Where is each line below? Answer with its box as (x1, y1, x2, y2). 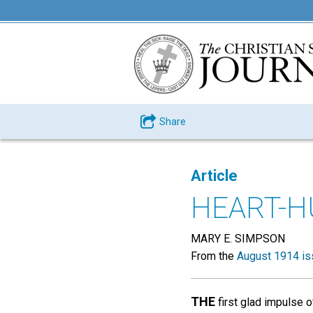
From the (191, 249, 237, 263)
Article (191, 167, 238, 184)
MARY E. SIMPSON (191, 232, 285, 245)
